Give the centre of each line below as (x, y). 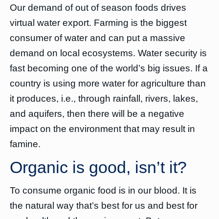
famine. (25, 144)
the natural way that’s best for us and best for (104, 206)
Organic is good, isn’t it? (98, 167)
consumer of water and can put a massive (98, 38)
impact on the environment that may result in (102, 129)
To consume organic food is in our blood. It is (103, 190)
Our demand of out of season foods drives (98, 8)
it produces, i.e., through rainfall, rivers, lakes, (104, 99)
